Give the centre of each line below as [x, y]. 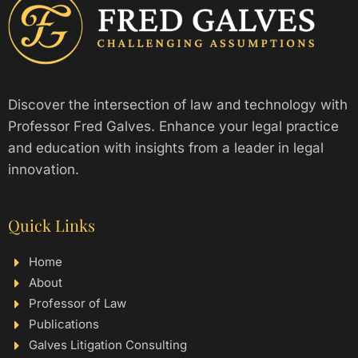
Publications [64, 324]
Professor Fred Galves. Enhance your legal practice [173, 127]
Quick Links [52, 225]
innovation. [44, 170]
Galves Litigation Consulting [108, 345]
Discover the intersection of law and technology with [178, 105]
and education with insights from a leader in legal [166, 148]
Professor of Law [78, 304]
